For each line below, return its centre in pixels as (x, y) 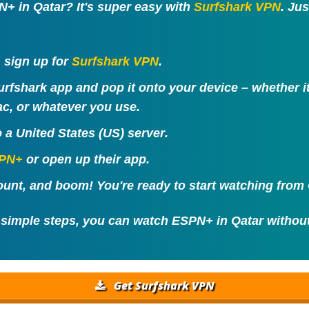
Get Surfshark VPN (163, 285)
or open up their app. (86, 160)
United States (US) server (90, 133)
